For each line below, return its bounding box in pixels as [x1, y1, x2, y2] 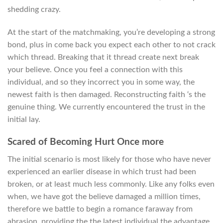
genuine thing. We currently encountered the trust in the [7, 103, 205, 111]
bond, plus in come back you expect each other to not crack [7, 41, 216, 49]
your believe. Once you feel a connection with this [7, 66, 183, 74]
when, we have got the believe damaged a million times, [7, 192, 201, 201]
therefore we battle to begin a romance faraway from [7, 205, 193, 213]
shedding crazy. [7, 5, 61, 14]
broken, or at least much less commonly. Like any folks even [7, 180, 215, 188]
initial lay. [7, 115, 40, 124]
